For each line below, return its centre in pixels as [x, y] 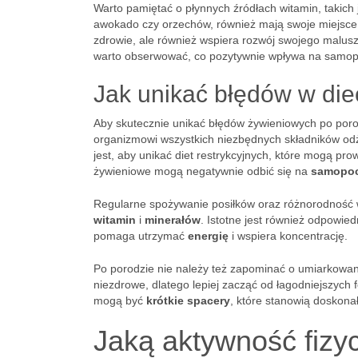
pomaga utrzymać [141, 236]
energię [208, 236]
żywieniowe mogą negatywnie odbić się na [202, 171]
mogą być [120, 300]
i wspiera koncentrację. [288, 236]
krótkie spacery [188, 300]
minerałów [173, 220]
